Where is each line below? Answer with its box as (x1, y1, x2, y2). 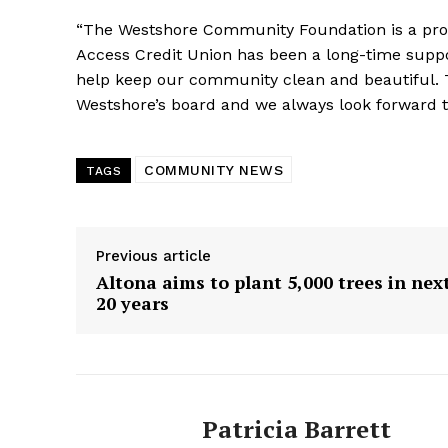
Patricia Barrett (202, 413, 391, 446)
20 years (96, 291, 169, 316)
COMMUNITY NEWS (144, 162, 283, 179)
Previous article (96, 247, 211, 266)
